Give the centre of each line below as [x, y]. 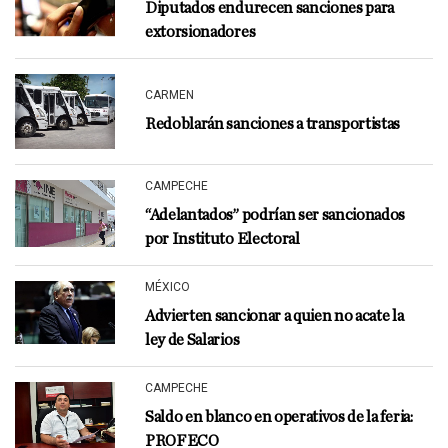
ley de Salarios [192, 340]
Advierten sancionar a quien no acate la [274, 316]
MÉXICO [167, 287]
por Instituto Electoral [222, 239]
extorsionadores [200, 32]
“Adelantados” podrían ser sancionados [275, 215]
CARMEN [169, 94]
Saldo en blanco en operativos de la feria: [279, 417]
